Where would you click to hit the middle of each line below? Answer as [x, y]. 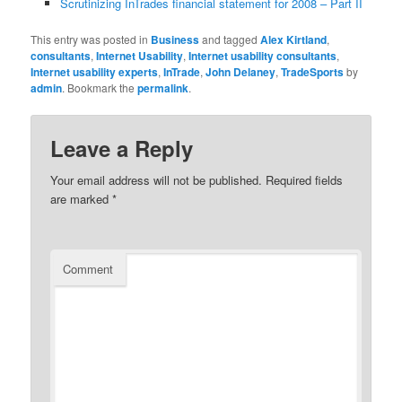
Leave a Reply [122, 149]
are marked [82, 199]
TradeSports [313, 72]
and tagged [230, 39]
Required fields [303, 180]
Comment [88, 269]
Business [175, 40]
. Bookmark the [100, 88]
